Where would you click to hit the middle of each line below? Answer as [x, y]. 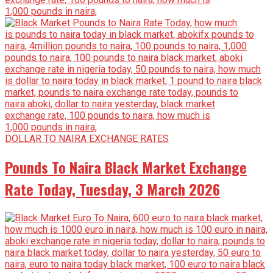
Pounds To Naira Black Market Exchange [126, 167]
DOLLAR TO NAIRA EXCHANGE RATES [87, 138]
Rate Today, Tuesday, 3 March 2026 [112, 189]
